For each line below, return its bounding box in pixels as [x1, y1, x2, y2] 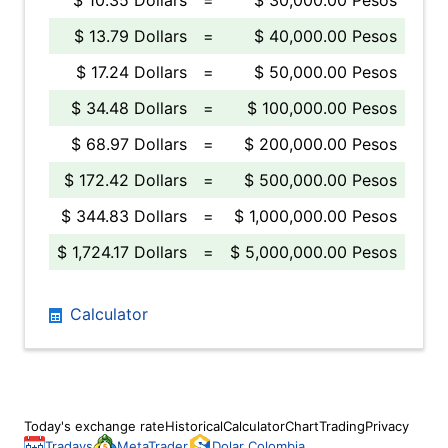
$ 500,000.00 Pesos [244, 170, 397, 190]
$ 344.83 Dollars [61, 206, 187, 226]
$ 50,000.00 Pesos [254, 62, 397, 82]
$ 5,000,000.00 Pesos [230, 242, 397, 262]
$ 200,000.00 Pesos [244, 134, 397, 154]
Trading [319, 418, 365, 434]
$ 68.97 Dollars [71, 134, 187, 154]
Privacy [365, 418, 409, 434]
